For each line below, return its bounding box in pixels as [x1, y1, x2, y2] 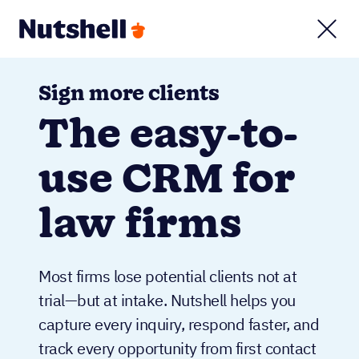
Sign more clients [38, 80, 220, 109]
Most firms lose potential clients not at [38, 265, 296, 287]
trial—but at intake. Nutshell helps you [38, 289, 296, 311]
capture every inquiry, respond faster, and [38, 313, 319, 335]
